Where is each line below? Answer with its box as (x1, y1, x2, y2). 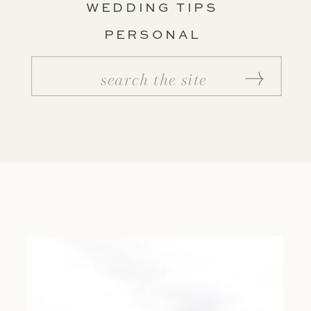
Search (31, 67, 73, 84)
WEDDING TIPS (86, 1, 224, 15)
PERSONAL (103, 28, 207, 42)
